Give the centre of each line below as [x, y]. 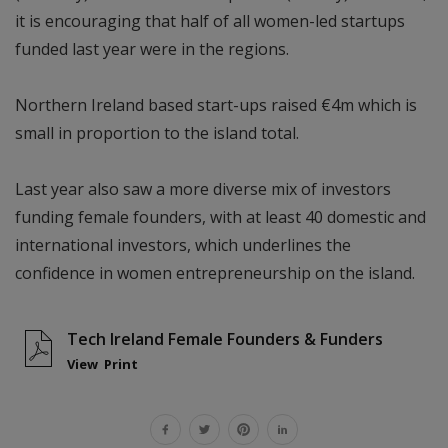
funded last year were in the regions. [152, 49]
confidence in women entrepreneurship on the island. [215, 273]
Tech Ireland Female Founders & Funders [225, 339]
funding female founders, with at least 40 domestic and [220, 217]
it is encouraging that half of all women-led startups [210, 21]
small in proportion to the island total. [157, 133]
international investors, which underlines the [183, 245]
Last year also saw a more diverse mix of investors [203, 189]
